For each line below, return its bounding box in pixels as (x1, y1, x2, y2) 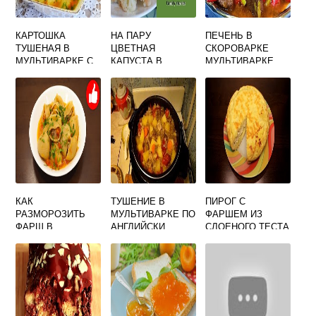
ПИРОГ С (205, 194, 246, 207)
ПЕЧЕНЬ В (205, 28, 253, 42)
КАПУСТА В (110, 54, 162, 67)
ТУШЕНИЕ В (110, 194, 165, 207)
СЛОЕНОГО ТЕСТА (205, 219, 290, 233)
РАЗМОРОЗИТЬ (16, 207, 86, 220)
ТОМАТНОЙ (16, 66, 67, 80)
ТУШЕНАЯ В (16, 41, 71, 54)
